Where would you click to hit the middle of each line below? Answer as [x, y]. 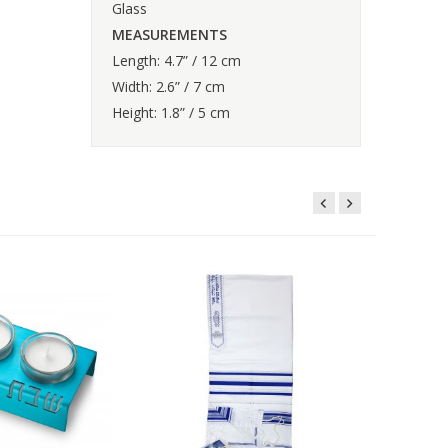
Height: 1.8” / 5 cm [171, 112]
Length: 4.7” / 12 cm [176, 60]
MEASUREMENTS [169, 34]
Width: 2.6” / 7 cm [168, 86]
